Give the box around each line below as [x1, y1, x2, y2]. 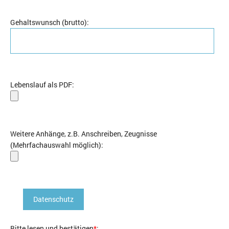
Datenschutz [33, 194, 74, 204]
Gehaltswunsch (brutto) [10, 17, 87, 28]
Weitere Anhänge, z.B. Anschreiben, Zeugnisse [10, 129, 157, 139]
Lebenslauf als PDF [10, 80, 72, 90]
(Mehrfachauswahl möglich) [10, 140, 101, 150]
